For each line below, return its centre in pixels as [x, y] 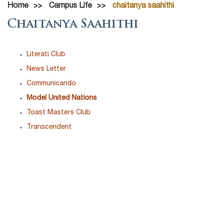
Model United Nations [62, 98]
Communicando [51, 84]
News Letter [46, 69]
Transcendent [49, 127]
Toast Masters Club [59, 113]
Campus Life [70, 6]
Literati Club [46, 54]
